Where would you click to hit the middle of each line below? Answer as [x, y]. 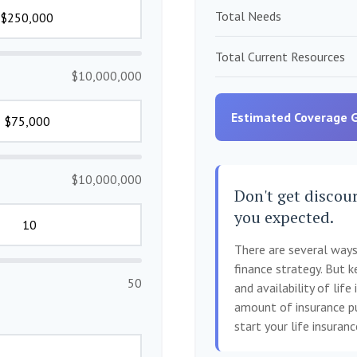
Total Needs [248, 16]
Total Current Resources [280, 56]
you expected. [284, 217]
